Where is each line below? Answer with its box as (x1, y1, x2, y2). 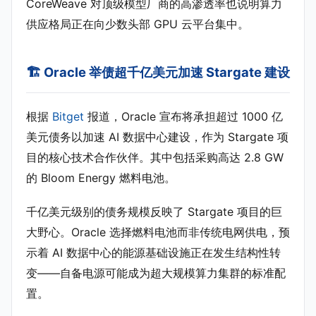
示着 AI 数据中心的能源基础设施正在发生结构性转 (26, 245, 281, 260)
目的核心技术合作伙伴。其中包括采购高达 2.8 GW (26, 150, 284, 164)
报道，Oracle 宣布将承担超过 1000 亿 (84, 109, 283, 123)
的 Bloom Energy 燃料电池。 (26, 171, 176, 185)
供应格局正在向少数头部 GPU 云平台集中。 (26, 16, 249, 31)
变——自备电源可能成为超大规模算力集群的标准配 (26, 266, 286, 281)
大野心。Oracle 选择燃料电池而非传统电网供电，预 (26, 225, 290, 240)
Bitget (52, 109, 84, 123)
